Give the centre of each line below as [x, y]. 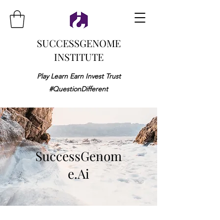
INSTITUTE [79, 57]
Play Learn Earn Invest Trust [79, 76]
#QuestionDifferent [79, 89]
